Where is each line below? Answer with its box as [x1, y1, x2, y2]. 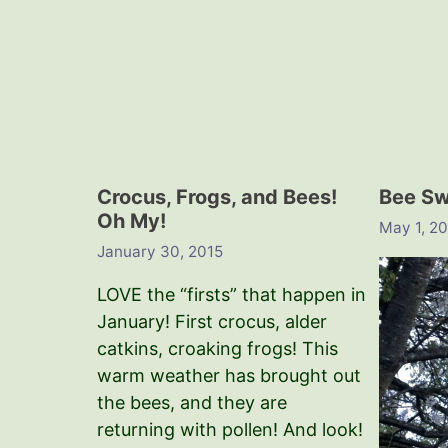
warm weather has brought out [97, 364, 361, 386]
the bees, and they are [97, 391, 287, 413]
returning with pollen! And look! [97, 418, 363, 440]
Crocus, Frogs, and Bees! [97, 185, 337, 210]
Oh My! [97, 209, 166, 234]
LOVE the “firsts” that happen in [97, 283, 366, 305]
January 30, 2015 [97, 241, 223, 261]
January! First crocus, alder [97, 310, 327, 332]
